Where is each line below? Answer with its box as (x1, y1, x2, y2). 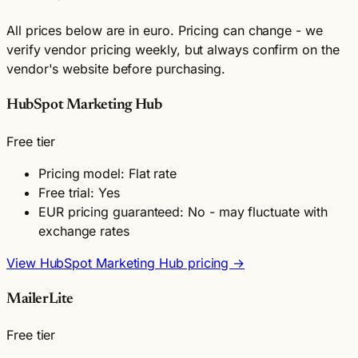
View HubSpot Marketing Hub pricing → (6, 254, 245, 271)
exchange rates (38, 222, 129, 239)
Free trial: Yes (38, 184, 120, 201)
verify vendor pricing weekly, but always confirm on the (6, 42, 340, 58)
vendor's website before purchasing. (6, 61, 226, 78)
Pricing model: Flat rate (38, 165, 177, 181)
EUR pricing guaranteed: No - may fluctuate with (38, 203, 328, 220)
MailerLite (6, 291, 74, 307)
